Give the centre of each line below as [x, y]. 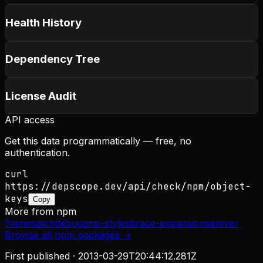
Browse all [30, 235]
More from [31, 212]
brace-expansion [168, 223]
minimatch [33, 223]
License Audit [41, 96]
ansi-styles [106, 223]
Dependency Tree [53, 59]
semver [222, 223]
